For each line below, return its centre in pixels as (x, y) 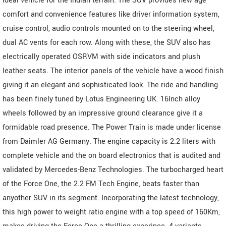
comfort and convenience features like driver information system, (111, 14)
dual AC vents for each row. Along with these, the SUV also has (107, 42)
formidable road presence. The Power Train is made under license (112, 127)
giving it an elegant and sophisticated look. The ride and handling (110, 85)
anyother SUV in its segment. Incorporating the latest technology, (111, 198)
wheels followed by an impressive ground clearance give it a (103, 113)
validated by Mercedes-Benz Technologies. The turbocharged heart (113, 169)
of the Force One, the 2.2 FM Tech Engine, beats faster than (101, 184)
